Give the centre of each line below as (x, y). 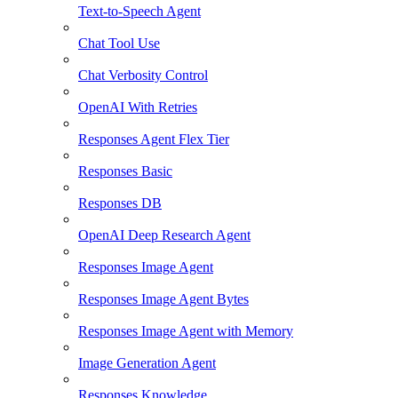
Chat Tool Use (119, 43)
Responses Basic (125, 171)
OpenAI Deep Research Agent (164, 235)
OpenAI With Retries (138, 107)
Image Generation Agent (147, 362)
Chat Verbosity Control (143, 75)
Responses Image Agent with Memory (186, 330)
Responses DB (120, 203)
